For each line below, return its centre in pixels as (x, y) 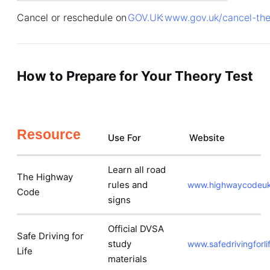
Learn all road (137, 170)
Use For (124, 138)
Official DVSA (136, 229)
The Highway (45, 177)
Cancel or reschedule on (73, 17)
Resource (49, 135)
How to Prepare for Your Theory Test (135, 76)
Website (207, 138)
